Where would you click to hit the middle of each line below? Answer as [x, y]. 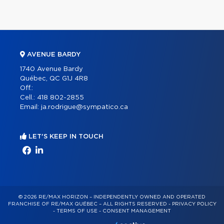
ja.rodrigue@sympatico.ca [84, 107]
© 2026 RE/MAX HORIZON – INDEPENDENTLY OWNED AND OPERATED [112, 197]
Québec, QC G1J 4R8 [54, 79]
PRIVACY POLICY [194, 204]
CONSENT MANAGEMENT [137, 211]
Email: [30, 107]
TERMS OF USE [77, 211]
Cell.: [28, 98]
